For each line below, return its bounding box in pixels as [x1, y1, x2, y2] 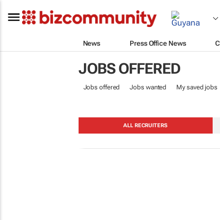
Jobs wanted [130, 83, 167, 91]
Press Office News [130, 39, 186, 47]
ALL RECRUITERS [123, 122, 167, 129]
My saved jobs [176, 83, 218, 91]
